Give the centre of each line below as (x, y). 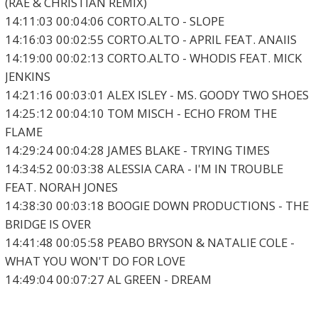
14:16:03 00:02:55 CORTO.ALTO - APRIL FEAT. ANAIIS (150, 40)
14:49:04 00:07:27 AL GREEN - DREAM (108, 280)
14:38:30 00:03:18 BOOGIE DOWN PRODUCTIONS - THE (157, 206)
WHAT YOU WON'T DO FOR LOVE (95, 261)
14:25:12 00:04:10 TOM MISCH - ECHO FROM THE (141, 114)
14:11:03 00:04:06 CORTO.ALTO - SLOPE (114, 21)
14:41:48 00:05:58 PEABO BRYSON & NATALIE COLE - (149, 243)
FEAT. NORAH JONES (61, 187)
